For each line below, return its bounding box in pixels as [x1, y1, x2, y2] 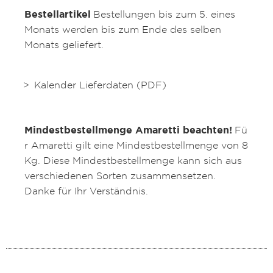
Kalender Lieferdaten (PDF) [34, 79, 166, 91]
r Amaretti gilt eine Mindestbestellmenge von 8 [24, 139, 248, 152]
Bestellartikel [24, 8, 91, 21]
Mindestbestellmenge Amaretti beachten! [24, 124, 232, 137]
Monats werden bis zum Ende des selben [24, 23, 221, 36]
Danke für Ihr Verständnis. [24, 185, 148, 197]
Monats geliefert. [24, 38, 104, 51]
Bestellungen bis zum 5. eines [93, 8, 235, 21]
